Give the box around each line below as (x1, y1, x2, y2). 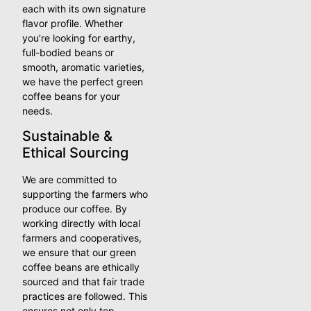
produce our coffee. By (22, 202, 128, 215)
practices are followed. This (22, 289, 148, 302)
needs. (22, 104, 53, 117)
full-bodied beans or (22, 46, 115, 58)
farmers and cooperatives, (22, 231, 142, 244)
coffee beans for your (22, 90, 121, 102)
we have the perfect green (22, 75, 144, 87)
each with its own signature (22, 2, 146, 15)
